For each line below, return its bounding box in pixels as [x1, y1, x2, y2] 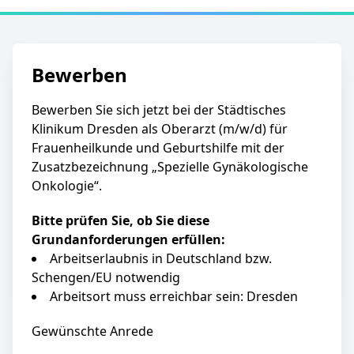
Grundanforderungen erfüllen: [32, 230, 225, 248]
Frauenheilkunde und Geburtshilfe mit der [32, 138, 284, 156]
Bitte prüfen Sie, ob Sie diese [32, 211, 209, 229]
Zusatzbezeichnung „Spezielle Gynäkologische [32, 157, 308, 175]
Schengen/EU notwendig [32, 268, 180, 286]
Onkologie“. [32, 176, 102, 194]
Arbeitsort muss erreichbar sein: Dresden [50, 287, 298, 305]
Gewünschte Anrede [32, 322, 153, 340]
